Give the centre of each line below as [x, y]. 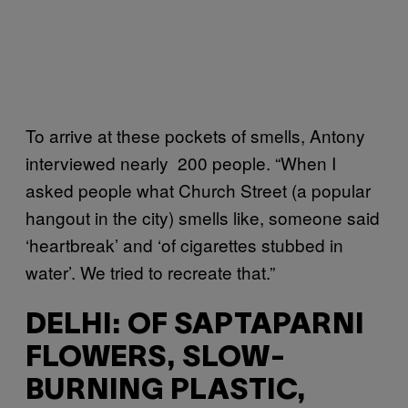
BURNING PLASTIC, [166, 392]
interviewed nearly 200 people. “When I [181, 162]
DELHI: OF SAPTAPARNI [195, 326]
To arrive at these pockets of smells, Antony [195, 135]
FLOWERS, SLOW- [156, 359]
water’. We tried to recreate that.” [150, 271]
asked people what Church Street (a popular [198, 189]
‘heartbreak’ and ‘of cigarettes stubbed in [184, 244]
